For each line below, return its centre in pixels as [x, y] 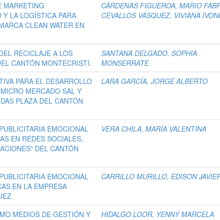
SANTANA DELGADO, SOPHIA [149, 53]
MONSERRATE [125, 63]
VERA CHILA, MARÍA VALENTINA [154, 129]
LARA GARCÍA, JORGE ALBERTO [155, 81]
